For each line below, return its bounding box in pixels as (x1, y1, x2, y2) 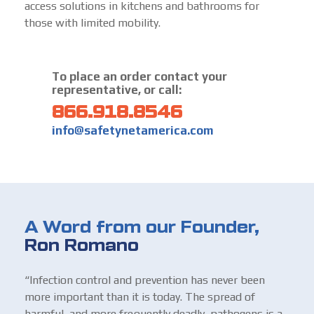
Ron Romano (25, 236, 139, 254)
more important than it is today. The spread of (25, 289, 255, 303)
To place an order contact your (52, 69, 227, 83)
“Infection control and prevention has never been (25, 273, 265, 287)
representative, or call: (52, 82, 182, 97)
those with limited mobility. (25, 15, 161, 29)
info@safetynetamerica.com (52, 123, 214, 137)
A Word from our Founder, (25, 218, 259, 235)
